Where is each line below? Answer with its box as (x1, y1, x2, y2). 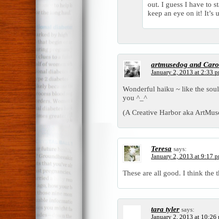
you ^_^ (123, 93, 147, 102)
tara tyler (151, 204, 179, 213)
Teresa (151, 144, 172, 153)
